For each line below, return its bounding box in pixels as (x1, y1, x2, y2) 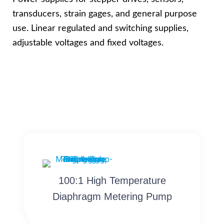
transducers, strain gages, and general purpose (12, 9, 197, 18)
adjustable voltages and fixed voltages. (12, 38, 163, 47)
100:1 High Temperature (58, 174, 166, 186)
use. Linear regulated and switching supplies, (12, 23, 188, 32)
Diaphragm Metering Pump (52, 190, 172, 202)
